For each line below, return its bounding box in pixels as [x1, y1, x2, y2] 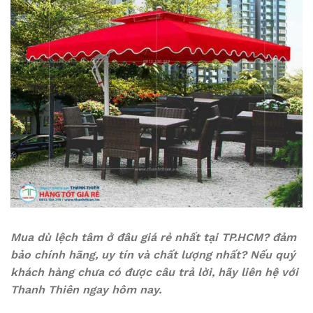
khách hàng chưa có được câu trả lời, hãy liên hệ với [10, 265, 298, 279]
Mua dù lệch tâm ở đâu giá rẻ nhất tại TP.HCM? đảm [10, 231, 296, 244]
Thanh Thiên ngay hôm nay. [10, 283, 161, 296]
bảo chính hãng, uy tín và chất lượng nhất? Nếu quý [10, 248, 296, 261]
